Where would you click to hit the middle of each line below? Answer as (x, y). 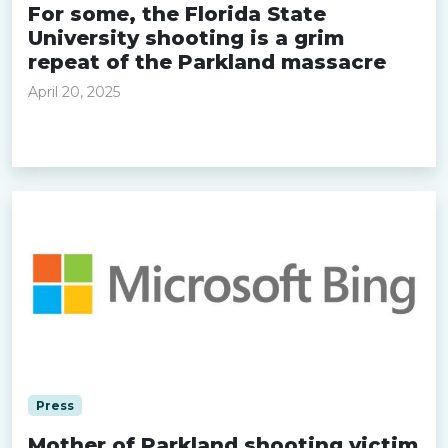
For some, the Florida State (177, 14)
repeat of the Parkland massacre (207, 62)
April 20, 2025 (74, 92)
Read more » (79, 138)
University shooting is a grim (186, 38)
